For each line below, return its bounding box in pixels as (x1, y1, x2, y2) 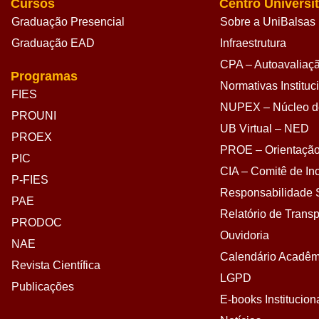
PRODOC (11, 216, 62, 229)
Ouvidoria (219, 229, 269, 242)
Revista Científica (11, 259, 100, 272)
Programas (11, 69, 78, 84)
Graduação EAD (11, 37, 95, 50)
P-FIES (11, 174, 48, 187)
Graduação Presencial (11, 16, 125, 28)
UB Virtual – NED (219, 122, 309, 135)
